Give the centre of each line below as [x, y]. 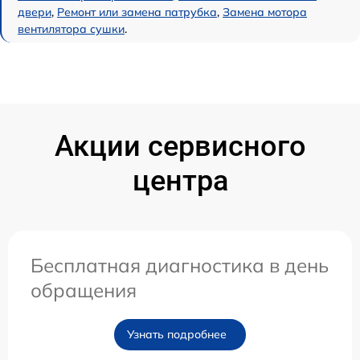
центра [180, 180]
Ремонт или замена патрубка [137, 12]
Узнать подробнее [177, 334]
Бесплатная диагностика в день [180, 265]
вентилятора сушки [71, 29]
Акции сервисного [180, 146]
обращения [84, 290]
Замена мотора [265, 12]
